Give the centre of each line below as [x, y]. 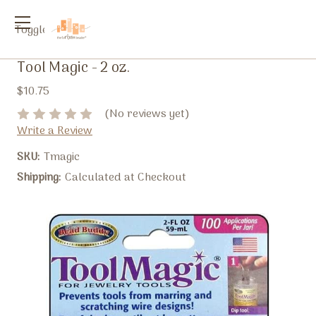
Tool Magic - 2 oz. [74, 69]
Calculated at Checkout [125, 178]
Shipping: [39, 178]
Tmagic [61, 157]
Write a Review [55, 132]
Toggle [31, 30]
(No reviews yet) [147, 115]
